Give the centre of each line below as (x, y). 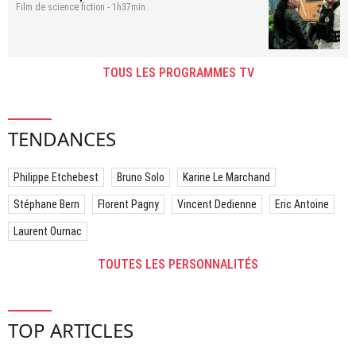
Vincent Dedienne (217, 204)
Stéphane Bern (46, 204)
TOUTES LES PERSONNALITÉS (178, 264)
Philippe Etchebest (56, 177)
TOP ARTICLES (71, 330)
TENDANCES (62, 138)
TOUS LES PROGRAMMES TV (178, 72)
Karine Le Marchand (226, 177)
